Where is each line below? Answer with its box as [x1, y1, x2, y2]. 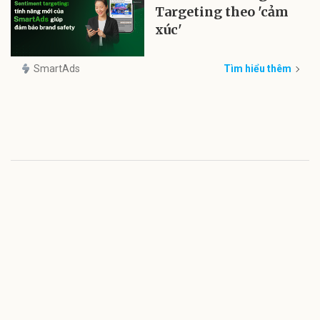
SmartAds [34, 63, 80, 75]
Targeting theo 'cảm [155, 4, 289, 20]
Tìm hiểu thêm [224, 63, 291, 75]
